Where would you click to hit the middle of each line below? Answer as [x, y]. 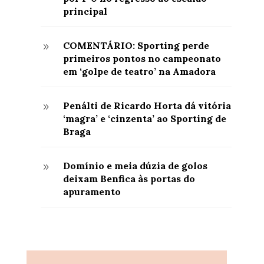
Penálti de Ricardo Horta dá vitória [147, 105]
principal [85, 11]
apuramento [92, 191]
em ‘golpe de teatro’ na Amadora [139, 71]
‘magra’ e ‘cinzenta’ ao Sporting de [144, 118]
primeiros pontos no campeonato [142, 58]
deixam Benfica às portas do [129, 178]
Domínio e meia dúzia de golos [135, 165]
